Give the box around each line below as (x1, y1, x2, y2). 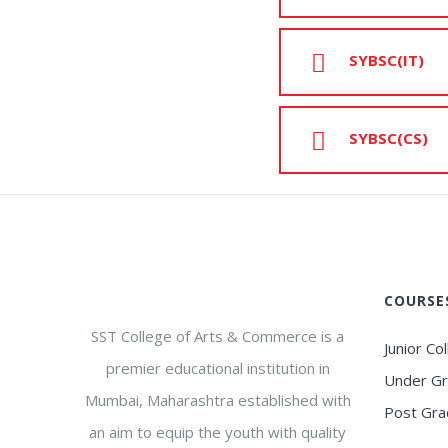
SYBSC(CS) (349, 128, 429, 149)
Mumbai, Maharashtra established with (84, 390, 351, 410)
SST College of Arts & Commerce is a (91, 326, 345, 346)
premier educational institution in (105, 358, 330, 378)
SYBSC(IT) (349, 50, 425, 71)
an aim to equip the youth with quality (89, 422, 347, 442)
